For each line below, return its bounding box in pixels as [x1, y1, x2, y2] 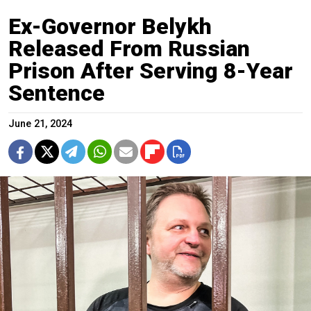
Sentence [8, 80, 105, 107]
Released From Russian [8, 35, 250, 62]
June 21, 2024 [8, 118, 72, 131]
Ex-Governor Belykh [8, 13, 212, 40]
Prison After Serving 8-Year [8, 58, 293, 85]
